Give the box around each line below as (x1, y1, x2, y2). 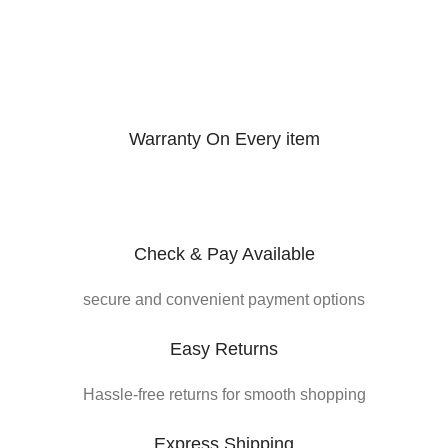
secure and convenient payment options (83, 291, 365, 309)
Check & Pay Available (133, 244, 315, 265)
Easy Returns (170, 339, 278, 360)
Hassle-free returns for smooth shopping (82, 386, 366, 404)
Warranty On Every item (128, 129, 320, 150)
